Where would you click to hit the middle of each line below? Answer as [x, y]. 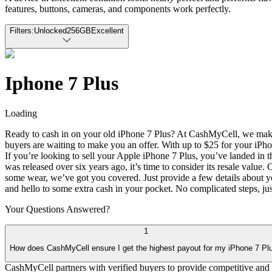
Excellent [107, 30]
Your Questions [36, 209]
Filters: [22, 30]
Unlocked [50, 30]
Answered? [88, 209]
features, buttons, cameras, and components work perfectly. [118, 8]
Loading [21, 113]
